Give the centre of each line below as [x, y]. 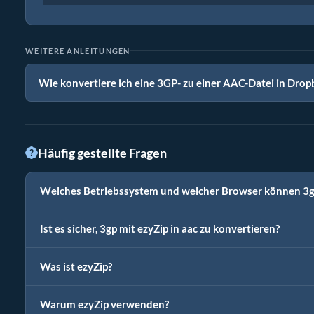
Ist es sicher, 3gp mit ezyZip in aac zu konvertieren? [160, 228]
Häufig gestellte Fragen [102, 152]
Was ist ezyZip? [76, 266]
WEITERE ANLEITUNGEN [78, 50]
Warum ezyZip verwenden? [104, 304]
